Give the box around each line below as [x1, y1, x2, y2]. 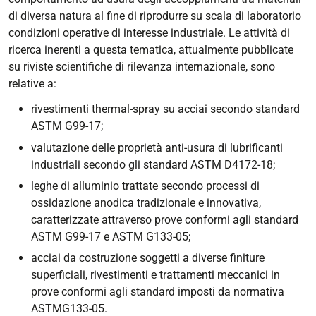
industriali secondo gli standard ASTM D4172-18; [31, 157, 275, 171]
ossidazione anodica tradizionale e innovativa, [31, 195, 261, 209]
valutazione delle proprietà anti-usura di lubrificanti [31, 140, 283, 154]
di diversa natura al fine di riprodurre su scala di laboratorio [8, 9, 301, 23]
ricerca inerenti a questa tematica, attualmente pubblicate [8, 43, 293, 57]
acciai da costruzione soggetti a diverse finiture [31, 251, 265, 265]
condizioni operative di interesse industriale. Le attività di [8, 26, 290, 40]
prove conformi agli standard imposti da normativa [31, 285, 284, 299]
